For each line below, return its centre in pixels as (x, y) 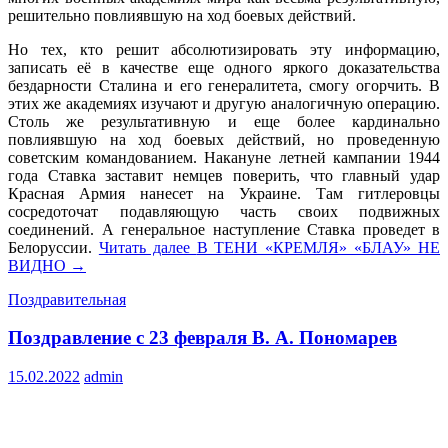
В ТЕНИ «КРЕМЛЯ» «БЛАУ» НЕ (318, 247)
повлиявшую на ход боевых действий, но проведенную (224, 139)
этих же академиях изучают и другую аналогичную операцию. (224, 103)
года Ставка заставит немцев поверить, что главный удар (224, 175)
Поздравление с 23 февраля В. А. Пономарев (202, 338)
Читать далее (147, 247)
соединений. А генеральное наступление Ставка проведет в (224, 229)
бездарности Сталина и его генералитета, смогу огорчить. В (224, 85)
